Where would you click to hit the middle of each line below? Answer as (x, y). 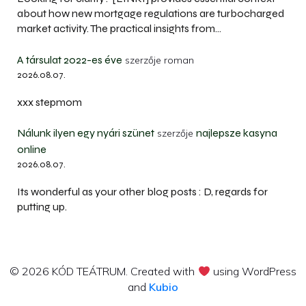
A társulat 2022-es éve (70, 59)
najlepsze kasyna (237, 133)
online (35, 150)
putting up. (42, 207)
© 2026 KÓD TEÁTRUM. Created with (104, 272)
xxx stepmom (50, 102)
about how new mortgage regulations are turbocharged (151, 14)
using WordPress (253, 272)
